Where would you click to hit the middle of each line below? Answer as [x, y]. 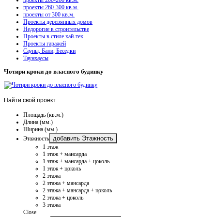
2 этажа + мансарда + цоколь [77, 190]
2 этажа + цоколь [63, 197]
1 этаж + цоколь [62, 168]
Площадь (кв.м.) [43, 115]
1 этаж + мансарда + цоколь [76, 161]
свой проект [39, 100]
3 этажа [52, 205]
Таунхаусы [36, 58]
